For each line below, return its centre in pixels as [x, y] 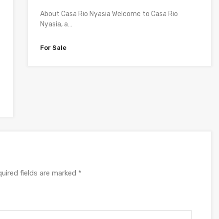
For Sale [53, 48]
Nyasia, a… [56, 24]
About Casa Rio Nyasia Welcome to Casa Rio [109, 14]
